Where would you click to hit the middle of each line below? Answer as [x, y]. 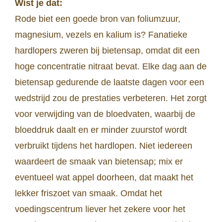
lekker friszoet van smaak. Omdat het [88, 194]
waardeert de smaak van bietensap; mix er [99, 162]
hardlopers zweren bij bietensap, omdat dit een [107, 51]
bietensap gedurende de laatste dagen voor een [110, 83]
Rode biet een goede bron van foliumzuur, [98, 19]
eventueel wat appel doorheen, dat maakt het [104, 178]
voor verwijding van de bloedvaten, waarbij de [105, 114]
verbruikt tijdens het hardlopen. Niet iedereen [104, 146]
